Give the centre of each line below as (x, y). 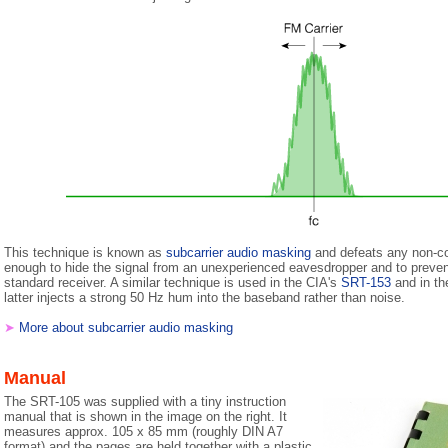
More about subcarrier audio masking (126, 327)
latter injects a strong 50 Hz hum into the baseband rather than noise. (204, 297)
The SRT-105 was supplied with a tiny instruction (145, 401)
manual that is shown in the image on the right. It (145, 416)
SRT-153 (366, 282)
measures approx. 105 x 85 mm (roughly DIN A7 (143, 431)
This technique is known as (85, 252)
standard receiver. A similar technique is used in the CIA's (172, 282)
